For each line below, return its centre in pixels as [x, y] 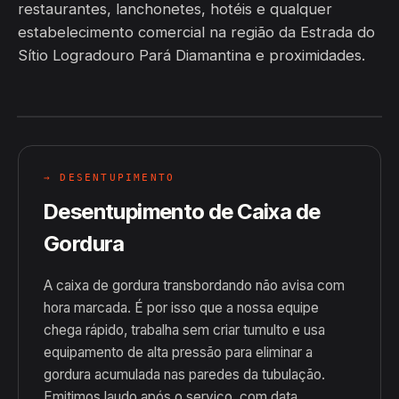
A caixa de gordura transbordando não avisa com [194, 285]
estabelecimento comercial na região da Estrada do [196, 32]
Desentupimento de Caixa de [182, 212]
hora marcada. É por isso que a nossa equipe [181, 308]
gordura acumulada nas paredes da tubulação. [184, 375]
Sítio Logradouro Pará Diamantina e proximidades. [191, 55]
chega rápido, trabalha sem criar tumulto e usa [184, 330]
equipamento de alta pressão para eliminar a [178, 352]
